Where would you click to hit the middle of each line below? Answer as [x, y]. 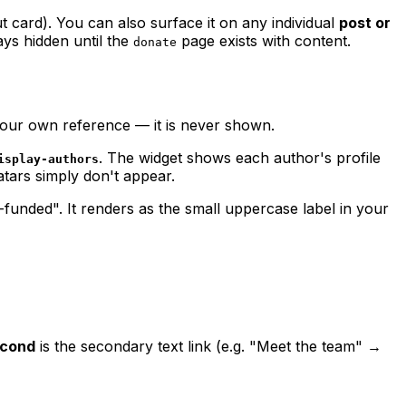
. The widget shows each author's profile [240, 158]
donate [155, 43]
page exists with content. [264, 41]
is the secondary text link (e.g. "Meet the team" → [208, 347]
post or [365, 23]
